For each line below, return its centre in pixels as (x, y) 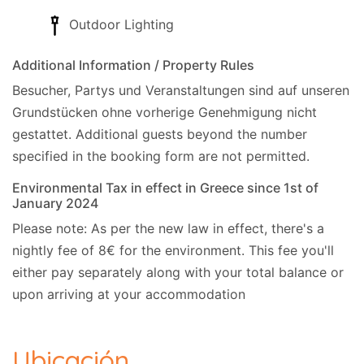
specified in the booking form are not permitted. (161, 156)
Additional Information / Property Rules (133, 65)
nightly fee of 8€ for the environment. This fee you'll (173, 250)
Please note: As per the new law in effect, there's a (168, 228)
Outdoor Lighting (121, 24)
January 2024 (55, 203)
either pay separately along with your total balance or (178, 272)
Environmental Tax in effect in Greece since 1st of (165, 188)
